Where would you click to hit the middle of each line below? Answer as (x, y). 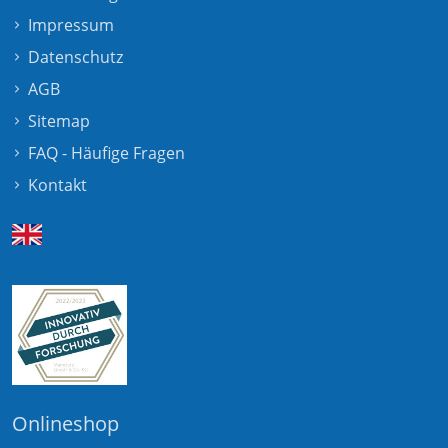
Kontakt (57, 184)
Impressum (71, 24)
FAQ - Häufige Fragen (106, 152)
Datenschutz (75, 56)
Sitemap (59, 120)
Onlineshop (65, 423)
